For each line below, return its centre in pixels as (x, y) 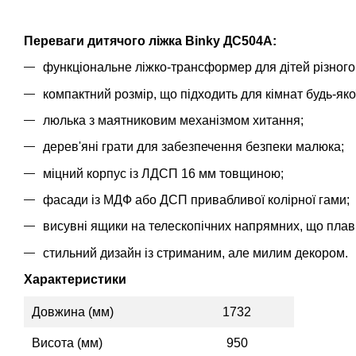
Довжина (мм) (73, 311)
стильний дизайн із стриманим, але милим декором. (195, 253)
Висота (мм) (67, 342)
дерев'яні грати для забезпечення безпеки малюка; (193, 147)
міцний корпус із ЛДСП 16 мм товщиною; (163, 173)
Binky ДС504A (229, 41)
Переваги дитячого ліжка (104, 41)
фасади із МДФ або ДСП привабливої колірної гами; (196, 200)
